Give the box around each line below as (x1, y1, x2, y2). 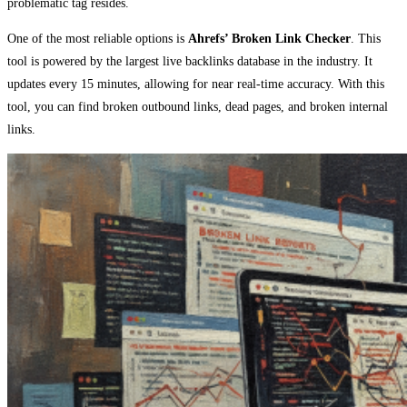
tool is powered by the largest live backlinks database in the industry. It (7, 54, 372, 68)
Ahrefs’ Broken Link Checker (188, 31, 351, 45)
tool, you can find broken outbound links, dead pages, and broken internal (7, 99, 388, 114)
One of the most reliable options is (7, 31, 188, 45)
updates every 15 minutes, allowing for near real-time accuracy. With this (7, 76, 384, 91)
